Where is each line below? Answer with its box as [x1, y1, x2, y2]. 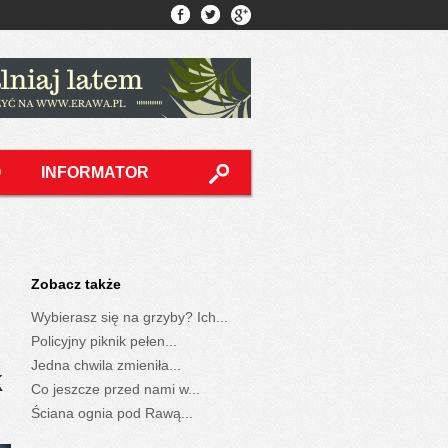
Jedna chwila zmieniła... [31, 356, 181, 373]
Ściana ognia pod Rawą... [31, 404, 193, 421]
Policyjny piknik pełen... [31, 332, 177, 349]
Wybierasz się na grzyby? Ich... [31, 308, 228, 325]
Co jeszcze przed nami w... [31, 380, 200, 397]
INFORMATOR [41, 164, 149, 181]
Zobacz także [31, 276, 121, 292]
